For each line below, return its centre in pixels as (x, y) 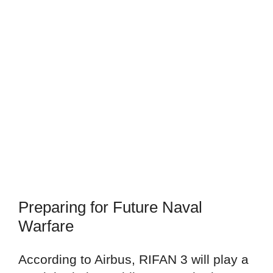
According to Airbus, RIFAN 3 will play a (133, 260)
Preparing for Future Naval (110, 207)
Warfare (46, 226)
